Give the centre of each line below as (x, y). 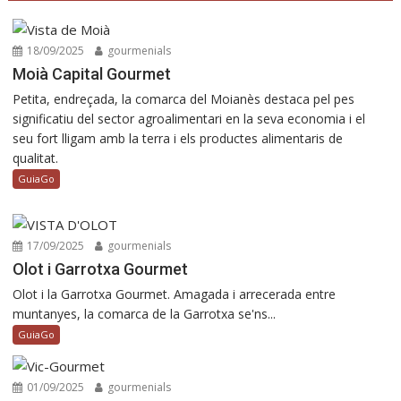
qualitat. (36, 158)
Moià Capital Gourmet (92, 73)
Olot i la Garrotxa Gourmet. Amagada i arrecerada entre (175, 294)
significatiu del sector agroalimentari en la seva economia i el (189, 118)
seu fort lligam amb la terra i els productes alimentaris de (178, 138)
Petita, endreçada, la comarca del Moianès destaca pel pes (184, 98)
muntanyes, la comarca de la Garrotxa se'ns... (145, 313)
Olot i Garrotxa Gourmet (101, 269)
